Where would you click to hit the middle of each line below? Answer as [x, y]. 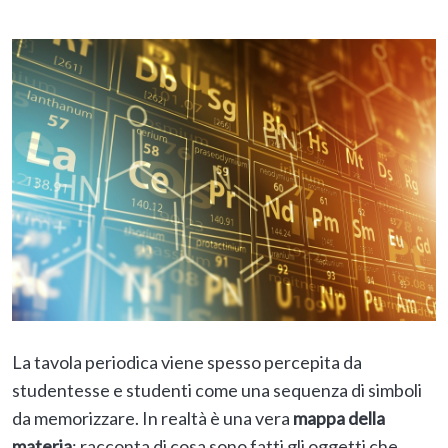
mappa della [339, 418]
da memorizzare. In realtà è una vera [152, 418]
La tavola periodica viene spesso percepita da [187, 362]
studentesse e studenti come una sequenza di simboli [217, 390]
